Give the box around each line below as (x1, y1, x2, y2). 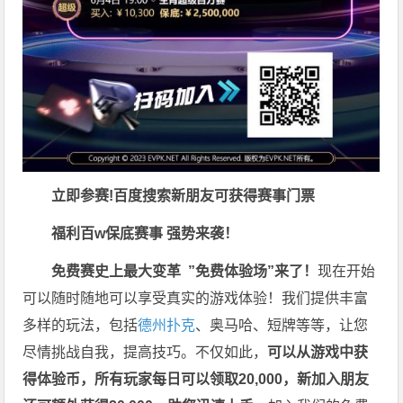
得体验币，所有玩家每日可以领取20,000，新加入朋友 (22, 371, 370, 387)
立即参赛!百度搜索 (51, 187, 172, 203)
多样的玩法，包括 (22, 317, 139, 333)
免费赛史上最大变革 (51, 263, 189, 279)
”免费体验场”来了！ (188, 263, 318, 279)
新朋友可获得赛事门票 (171, 187, 316, 203)
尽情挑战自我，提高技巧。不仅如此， (22, 344, 268, 360)
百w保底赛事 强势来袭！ (80, 225, 239, 241)
